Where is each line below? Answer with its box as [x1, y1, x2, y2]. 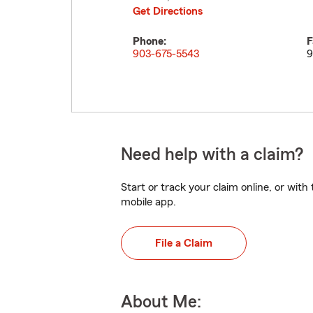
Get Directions [133, 6, 203, 17]
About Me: [121, 293, 201, 311]
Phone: [133, 36, 166, 47]
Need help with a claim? [121, 146, 303, 163]
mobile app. [121, 196, 176, 208]
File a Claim [155, 238, 212, 249]
